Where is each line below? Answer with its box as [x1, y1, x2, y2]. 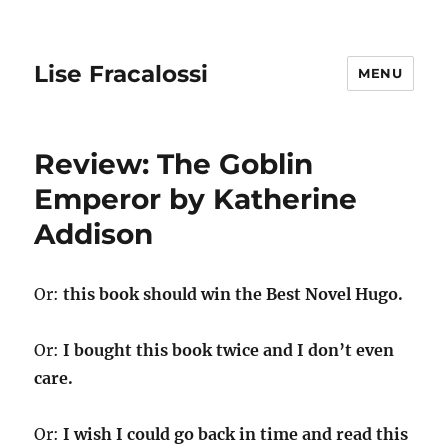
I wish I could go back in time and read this [63, 424, 409, 444]
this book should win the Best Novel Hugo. [63, 284, 404, 304]
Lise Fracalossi [34, 59, 209, 88]
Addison [34, 217, 154, 251]
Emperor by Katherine [34, 182, 358, 216]
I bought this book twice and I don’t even [63, 340, 395, 360]
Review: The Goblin [34, 147, 314, 181]
